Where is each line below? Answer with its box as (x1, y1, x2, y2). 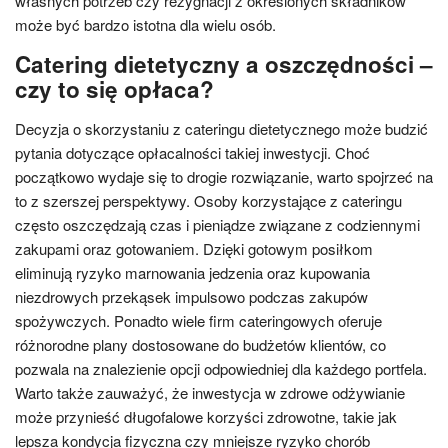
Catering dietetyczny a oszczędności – (15, 48, 433, 80)
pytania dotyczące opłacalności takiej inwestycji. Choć (15, 142, 370, 163)
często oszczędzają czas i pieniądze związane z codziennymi (15, 214, 420, 235)
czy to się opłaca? (15, 73, 214, 105)
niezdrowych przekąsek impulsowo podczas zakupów (15, 286, 368, 307)
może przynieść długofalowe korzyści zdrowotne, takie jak (15, 406, 397, 427)
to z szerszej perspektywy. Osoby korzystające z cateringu (15, 190, 402, 211)
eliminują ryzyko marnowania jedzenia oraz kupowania (15, 262, 370, 283)
